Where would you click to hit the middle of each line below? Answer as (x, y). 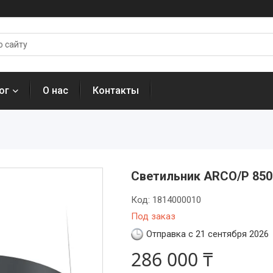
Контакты (116, 90)
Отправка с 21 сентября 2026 (207, 234)
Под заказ (153, 216)
